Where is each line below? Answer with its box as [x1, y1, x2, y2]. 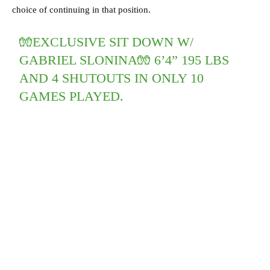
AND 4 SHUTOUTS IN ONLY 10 [19, 71, 204, 86]
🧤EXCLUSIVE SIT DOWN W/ [19, 34, 194, 50]
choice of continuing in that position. [12, 5, 153, 15]
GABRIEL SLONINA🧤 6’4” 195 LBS [19, 52, 230, 68]
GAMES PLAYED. [19, 89, 124, 104]
